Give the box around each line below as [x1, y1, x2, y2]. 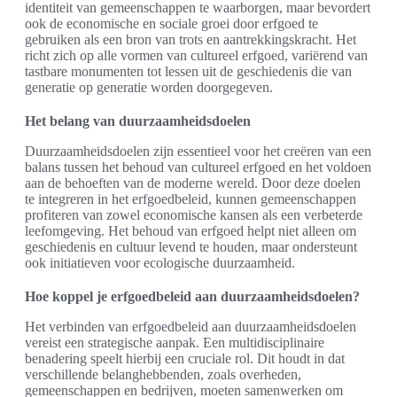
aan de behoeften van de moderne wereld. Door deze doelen [25, 175, 361, 191]
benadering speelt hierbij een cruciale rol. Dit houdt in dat [25, 351, 345, 367]
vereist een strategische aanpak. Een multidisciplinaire [25, 335, 324, 351]
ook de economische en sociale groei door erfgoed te [25, 16, 318, 32]
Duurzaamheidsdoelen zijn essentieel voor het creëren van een [25, 144, 371, 160]
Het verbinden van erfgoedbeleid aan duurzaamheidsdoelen [25, 319, 356, 335]
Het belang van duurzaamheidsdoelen [25, 113, 251, 129]
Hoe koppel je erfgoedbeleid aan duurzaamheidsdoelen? [25, 289, 360, 305]
